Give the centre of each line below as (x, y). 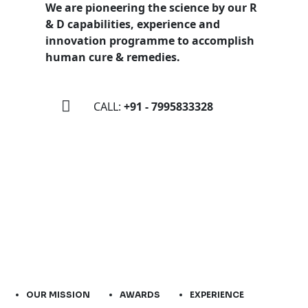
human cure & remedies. (113, 57)
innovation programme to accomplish (150, 40)
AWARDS (140, 294)
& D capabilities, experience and (133, 24)
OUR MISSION (58, 294)
